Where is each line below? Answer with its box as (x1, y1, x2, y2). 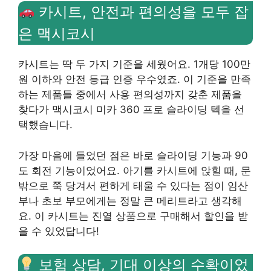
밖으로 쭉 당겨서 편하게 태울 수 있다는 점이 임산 (18, 179, 248, 192)
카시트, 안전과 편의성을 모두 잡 (34, 3, 249, 21)
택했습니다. (18, 119, 73, 131)
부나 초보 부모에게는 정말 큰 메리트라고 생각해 (18, 194, 242, 207)
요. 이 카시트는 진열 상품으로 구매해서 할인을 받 (18, 209, 248, 222)
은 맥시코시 (18, 25, 95, 42)
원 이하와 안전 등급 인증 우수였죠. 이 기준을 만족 (18, 73, 251, 85)
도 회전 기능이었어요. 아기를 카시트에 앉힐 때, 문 (18, 164, 251, 177)
